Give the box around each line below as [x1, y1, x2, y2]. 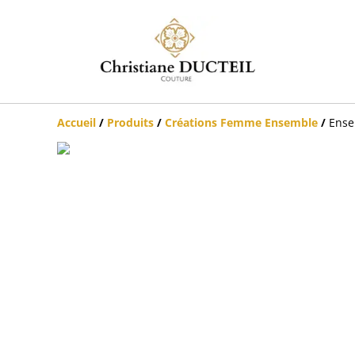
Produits [107, 114, 154, 130]
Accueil [57, 114, 96, 130]
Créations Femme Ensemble [165, 114, 318, 130]
